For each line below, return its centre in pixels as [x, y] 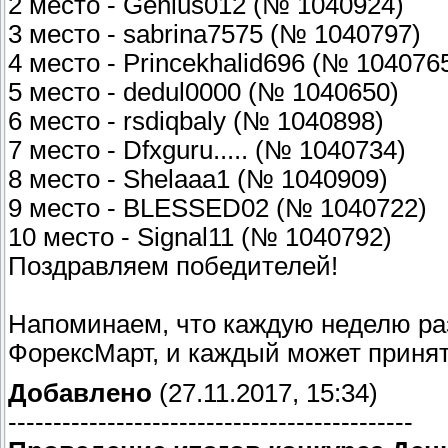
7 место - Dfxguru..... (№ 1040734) [207, 149]
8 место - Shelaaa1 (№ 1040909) [198, 178]
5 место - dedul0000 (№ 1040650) [203, 91]
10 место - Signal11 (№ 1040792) [200, 236]
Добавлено [80, 392]
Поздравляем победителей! [176, 265]
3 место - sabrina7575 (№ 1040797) [214, 33]
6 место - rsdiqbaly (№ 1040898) [196, 120]
